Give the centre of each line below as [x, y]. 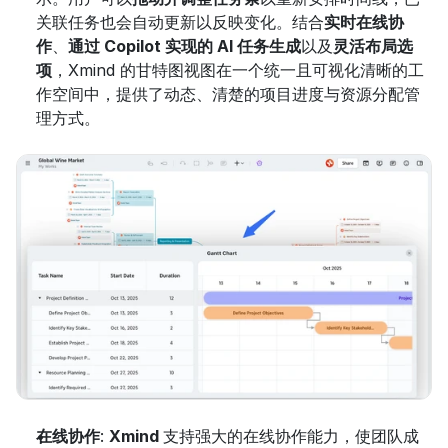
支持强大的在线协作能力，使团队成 [291, 435]
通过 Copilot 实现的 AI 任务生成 [184, 46]
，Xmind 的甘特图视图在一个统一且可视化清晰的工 [238, 70]
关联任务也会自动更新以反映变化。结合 [180, 22]
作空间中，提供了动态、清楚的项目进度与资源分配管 [228, 94]
